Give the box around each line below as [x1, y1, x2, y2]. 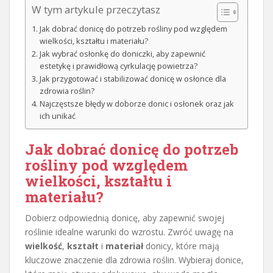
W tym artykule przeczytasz [32, 2, 160, 17]
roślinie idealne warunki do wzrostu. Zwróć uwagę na [25, 226, 233, 238]
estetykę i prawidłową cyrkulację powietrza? [39, 61, 197, 72]
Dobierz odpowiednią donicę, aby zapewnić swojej [25, 212, 224, 224]
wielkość [25, 240, 62, 252]
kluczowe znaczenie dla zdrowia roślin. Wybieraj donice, [25, 254, 244, 266]
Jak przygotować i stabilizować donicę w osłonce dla [39, 74, 226, 85]
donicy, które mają [143, 240, 219, 252]
